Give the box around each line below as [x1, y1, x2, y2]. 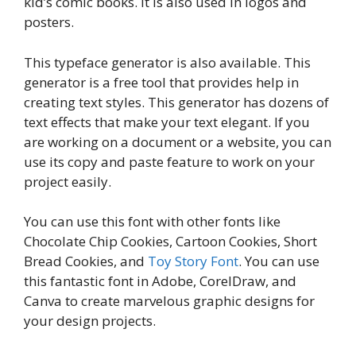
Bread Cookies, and [24, 252, 148, 271]
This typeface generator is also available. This [24, 52, 311, 72]
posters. [24, 13, 74, 32]
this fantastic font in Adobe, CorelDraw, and [24, 272, 296, 291]
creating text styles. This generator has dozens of [24, 92, 329, 111]
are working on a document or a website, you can [24, 132, 331, 151]
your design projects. [24, 311, 156, 331]
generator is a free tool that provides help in [24, 72, 299, 91]
